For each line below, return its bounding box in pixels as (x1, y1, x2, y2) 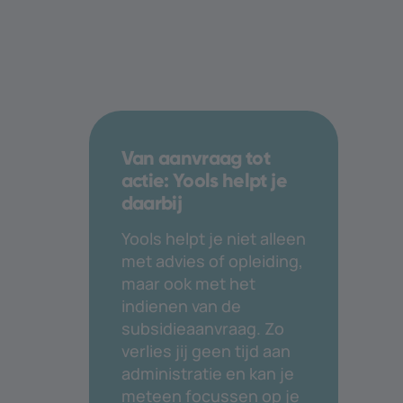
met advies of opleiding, (121, 249, 303, 272)
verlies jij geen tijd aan (121, 339, 291, 362)
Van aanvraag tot (121, 145, 271, 170)
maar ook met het (121, 272, 255, 294)
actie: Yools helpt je (121, 167, 287, 193)
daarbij (121, 190, 182, 215)
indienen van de (121, 294, 241, 317)
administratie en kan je (121, 362, 294, 384)
